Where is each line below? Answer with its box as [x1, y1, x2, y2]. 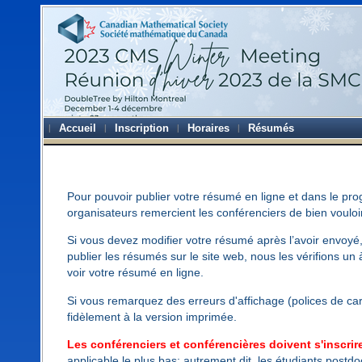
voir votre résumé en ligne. [66, 266, 204, 280]
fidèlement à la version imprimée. [66, 309, 237, 323]
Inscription [115, 122, 170, 134]
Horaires [187, 122, 230, 134]
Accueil [59, 122, 97, 134]
